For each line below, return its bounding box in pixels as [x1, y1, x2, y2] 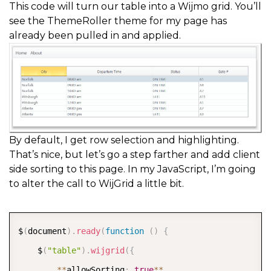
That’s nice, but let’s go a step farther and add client [9, 149, 260, 161]
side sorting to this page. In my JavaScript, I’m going [9, 163, 256, 175]
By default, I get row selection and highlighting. [9, 134, 239, 146]
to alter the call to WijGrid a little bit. [9, 178, 184, 190]
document [28, 226, 67, 237]
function [105, 226, 144, 237]
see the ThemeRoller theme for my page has [9, 15, 227, 27]
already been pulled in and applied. [9, 30, 181, 42]
